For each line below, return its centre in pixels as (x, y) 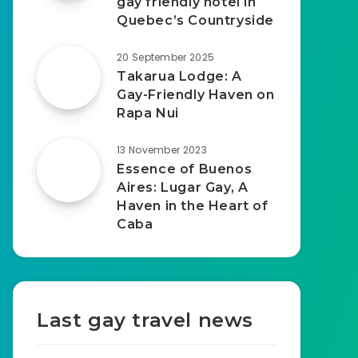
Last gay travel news (145, 320)
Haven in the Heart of (193, 206)
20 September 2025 (166, 57)
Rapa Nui (148, 113)
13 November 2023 (162, 150)
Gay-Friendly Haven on (196, 95)
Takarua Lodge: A (179, 76)
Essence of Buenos (185, 169)
